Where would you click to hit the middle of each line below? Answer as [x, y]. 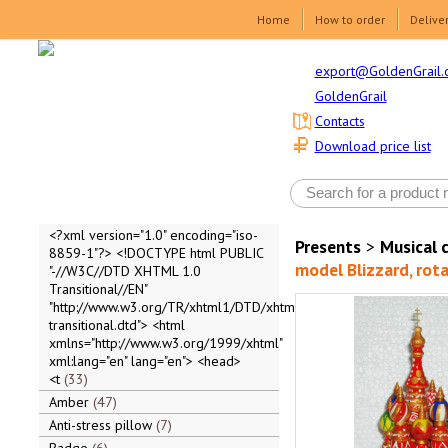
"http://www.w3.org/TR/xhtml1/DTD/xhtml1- [180, 307]
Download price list [372, 146]
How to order [350, 19]
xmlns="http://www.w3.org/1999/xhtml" [165, 343]
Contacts [339, 121]
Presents [327, 246]
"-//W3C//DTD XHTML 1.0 [124, 271]
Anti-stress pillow [102, 425]
